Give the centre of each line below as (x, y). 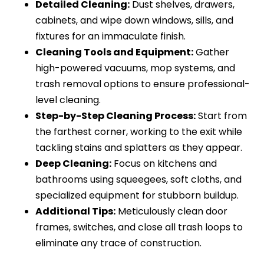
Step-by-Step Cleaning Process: (115, 115)
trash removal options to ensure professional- (143, 84)
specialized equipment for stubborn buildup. (137, 195)
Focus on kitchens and (164, 163)
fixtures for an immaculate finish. (110, 36)
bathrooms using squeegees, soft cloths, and (138, 179)
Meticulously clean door (171, 211)
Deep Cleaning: (73, 163)
